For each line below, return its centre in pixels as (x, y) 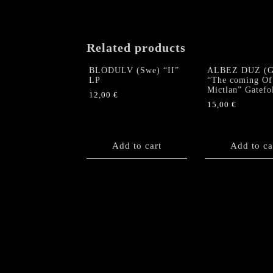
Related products (136, 47)
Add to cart (137, 145)
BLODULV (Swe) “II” (134, 71)
